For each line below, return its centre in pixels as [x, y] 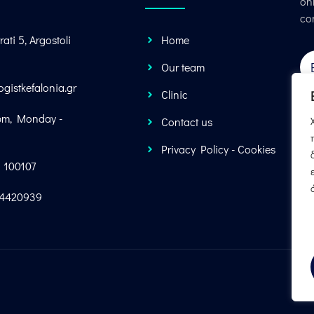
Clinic [174, 94]
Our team [183, 67]
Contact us [186, 121]
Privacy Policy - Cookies [218, 149]
